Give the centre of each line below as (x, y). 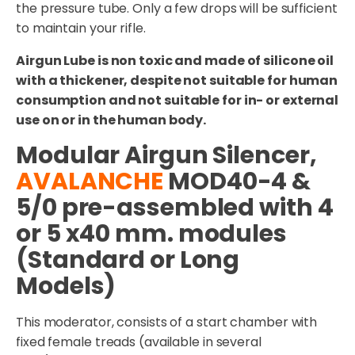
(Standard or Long (128, 260)
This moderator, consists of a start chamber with (167, 322)
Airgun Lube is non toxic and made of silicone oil (175, 60)
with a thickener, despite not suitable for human (177, 80)
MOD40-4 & (237, 181)
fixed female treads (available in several (139, 342)
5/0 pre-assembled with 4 (175, 207)
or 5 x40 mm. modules (151, 233)
